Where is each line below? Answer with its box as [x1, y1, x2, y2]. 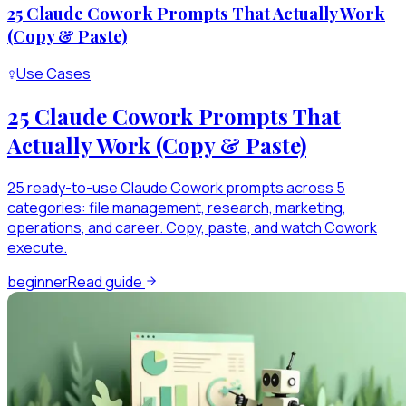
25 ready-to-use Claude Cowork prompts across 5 [7, 178, 345, 198]
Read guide [68, 272, 145, 293]
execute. [7, 237, 67, 258]
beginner [7, 272, 68, 293]
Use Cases [16, 63, 91, 84]
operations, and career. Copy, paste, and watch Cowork [7, 217, 377, 238]
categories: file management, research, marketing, [7, 198, 346, 218]
